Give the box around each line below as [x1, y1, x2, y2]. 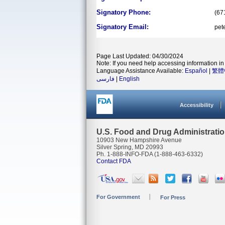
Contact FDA [96, 158, 131, 165]
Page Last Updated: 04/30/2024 [96, 53, 183, 60]
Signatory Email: [96, 23, 149, 31]
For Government [96, 194, 140, 200]
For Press [160, 194, 185, 200]
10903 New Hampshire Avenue [96, 137, 182, 144]
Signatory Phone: [96, 9, 151, 16]
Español [185, 67, 207, 74]
